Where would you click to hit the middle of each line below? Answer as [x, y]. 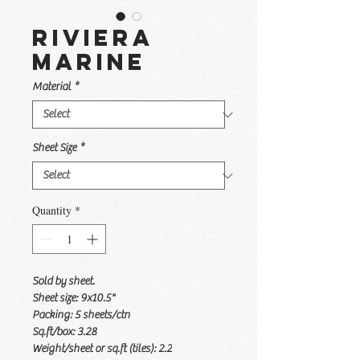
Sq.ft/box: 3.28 [64, 332]
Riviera [92, 38]
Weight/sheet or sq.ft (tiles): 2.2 [102, 349]
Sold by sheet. [63, 281]
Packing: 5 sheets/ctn [81, 315]
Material [51, 87]
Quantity [52, 210]
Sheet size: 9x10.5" [74, 298]
